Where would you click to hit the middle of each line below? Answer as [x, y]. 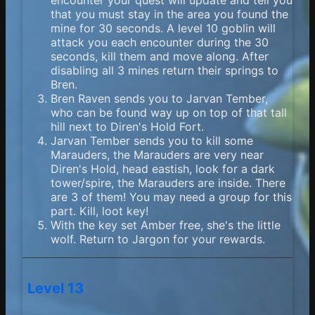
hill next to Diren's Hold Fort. [127, 127]
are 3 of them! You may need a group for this [171, 197]
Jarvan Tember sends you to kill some [152, 141]
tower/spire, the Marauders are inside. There [168, 183]
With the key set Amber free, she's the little [166, 225]
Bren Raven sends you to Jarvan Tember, [159, 99]
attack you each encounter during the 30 [160, 43]
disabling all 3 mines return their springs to [165, 71]
